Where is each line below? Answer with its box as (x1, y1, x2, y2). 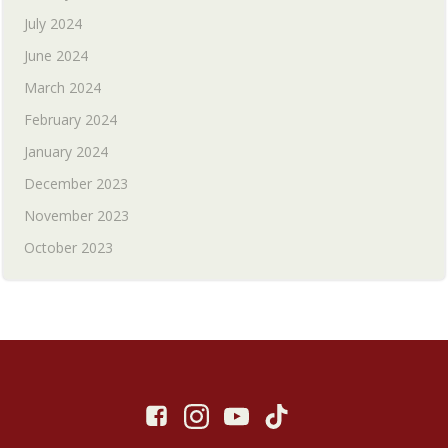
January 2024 (24, 142, 108, 161)
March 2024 (24, 78, 101, 97)
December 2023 (24, 174, 128, 193)
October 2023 (24, 238, 113, 257)
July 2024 (24, 14, 82, 33)
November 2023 (24, 206, 129, 225)
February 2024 (24, 110, 117, 129)
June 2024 (24, 46, 88, 65)
